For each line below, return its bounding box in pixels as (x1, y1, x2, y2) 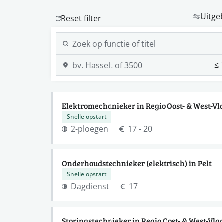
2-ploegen (71, 123, 108, 134)
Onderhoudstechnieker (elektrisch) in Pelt (62, 158, 212, 168)
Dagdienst (71, 181, 109, 191)
